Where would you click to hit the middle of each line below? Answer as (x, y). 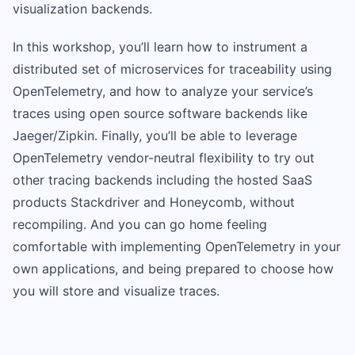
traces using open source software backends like (160, 113)
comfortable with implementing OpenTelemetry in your (177, 246)
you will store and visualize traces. (116, 291)
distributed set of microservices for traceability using (172, 69)
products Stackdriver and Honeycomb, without (154, 202)
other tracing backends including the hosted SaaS (162, 180)
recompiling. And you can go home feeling (140, 224)
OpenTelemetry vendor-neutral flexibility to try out (164, 158)
